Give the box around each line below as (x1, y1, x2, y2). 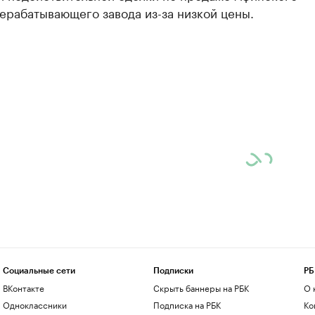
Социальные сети (2, 266, 75, 275)
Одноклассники (2, 297, 67, 311)
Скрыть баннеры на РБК (153, 281, 249, 294)
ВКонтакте (2, 281, 44, 294)
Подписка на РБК (153, 297, 221, 311)
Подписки (153, 266, 193, 275)
